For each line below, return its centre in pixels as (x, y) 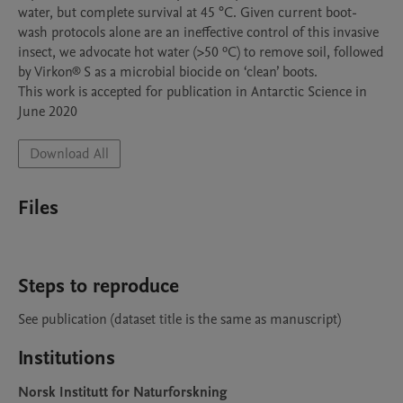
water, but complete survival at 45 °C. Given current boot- (188, 13)
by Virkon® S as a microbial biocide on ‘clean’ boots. (171, 72)
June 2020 (48, 112)
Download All (69, 154)
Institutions (67, 358)
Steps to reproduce (99, 286)
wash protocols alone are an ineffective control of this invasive (198, 32)
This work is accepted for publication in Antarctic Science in (193, 92)
